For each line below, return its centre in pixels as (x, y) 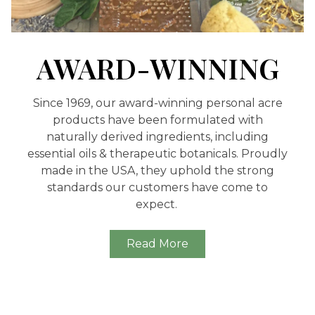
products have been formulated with (157, 120)
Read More (157, 244)
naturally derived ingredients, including (157, 137)
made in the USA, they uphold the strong (157, 171)
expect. (157, 205)
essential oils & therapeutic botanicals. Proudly (157, 154)
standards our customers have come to (157, 188)
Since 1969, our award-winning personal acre (157, 103)
